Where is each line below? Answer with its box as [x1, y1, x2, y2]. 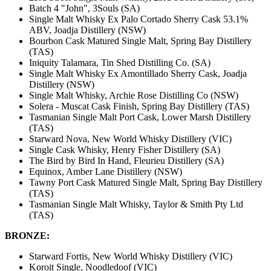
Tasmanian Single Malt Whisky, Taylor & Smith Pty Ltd [29, 199, 243, 210]
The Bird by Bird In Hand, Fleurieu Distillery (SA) [29, 155, 224, 166]
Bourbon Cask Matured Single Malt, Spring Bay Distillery [29, 36, 252, 47]
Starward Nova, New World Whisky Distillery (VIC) [29, 134, 232, 145]
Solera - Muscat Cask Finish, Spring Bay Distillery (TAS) [29, 101, 249, 112]
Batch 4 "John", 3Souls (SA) [29, 3, 140, 14]
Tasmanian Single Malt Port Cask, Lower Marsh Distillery [29, 112, 251, 123]
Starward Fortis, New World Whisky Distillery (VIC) [29, 251, 232, 262]
